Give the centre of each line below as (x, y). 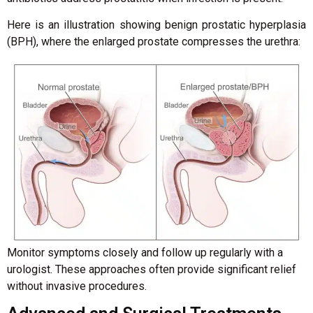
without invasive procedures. (77, 286)
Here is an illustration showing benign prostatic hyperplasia (156, 24)
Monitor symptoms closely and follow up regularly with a (145, 253)
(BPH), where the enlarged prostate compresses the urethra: (154, 41)
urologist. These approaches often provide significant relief (152, 270)
